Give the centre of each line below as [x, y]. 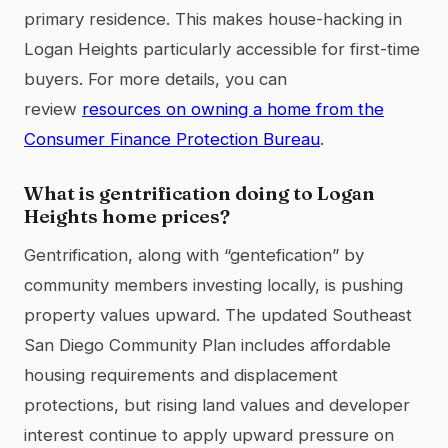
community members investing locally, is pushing [213, 284]
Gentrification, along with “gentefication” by [194, 254]
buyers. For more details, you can [155, 78]
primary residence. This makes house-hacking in [213, 18]
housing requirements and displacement [181, 374]
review [53, 108]
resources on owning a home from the [233, 108]
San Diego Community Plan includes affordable [207, 344]
